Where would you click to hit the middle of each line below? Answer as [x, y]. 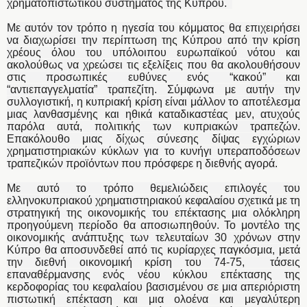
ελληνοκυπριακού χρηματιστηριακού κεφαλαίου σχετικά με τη [153, 201]
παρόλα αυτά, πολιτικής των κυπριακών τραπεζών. [153, 127]
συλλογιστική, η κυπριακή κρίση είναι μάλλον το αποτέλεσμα [153, 102]
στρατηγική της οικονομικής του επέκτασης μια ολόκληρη [153, 213]
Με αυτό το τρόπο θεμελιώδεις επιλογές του [153, 188]
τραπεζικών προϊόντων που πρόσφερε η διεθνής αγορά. [142, 164]
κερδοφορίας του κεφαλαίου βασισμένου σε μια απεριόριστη [153, 287]
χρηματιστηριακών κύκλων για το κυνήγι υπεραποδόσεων [153, 151]
